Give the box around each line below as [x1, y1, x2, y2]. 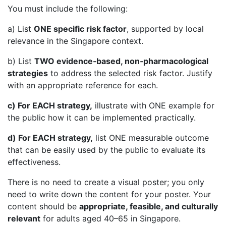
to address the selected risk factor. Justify [48, 68, 212, 79]
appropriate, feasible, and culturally [79, 201, 218, 212]
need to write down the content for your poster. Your [8, 189, 211, 200]
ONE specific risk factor [34, 24, 127, 34]
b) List [8, 56, 34, 67]
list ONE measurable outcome [93, 133, 209, 143]
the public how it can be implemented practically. [8, 112, 196, 123]
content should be [8, 201, 79, 212]
